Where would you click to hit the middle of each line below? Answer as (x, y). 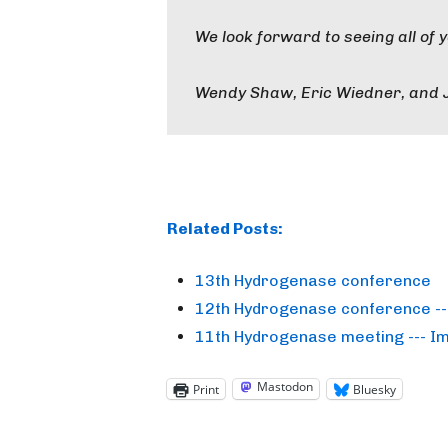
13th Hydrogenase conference (313, 280)
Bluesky (374, 389)
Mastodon (285, 386)
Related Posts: (225, 228)
